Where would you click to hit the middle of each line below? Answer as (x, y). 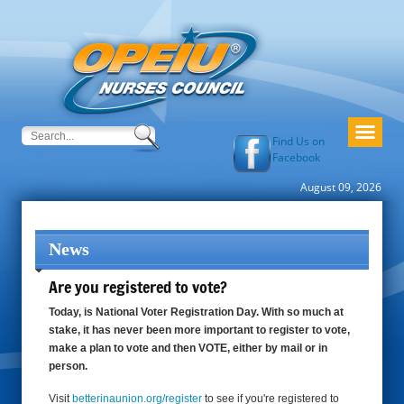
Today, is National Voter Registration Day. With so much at (196, 312)
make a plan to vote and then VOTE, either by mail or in (188, 348)
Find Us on (298, 141)
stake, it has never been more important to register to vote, (199, 330)
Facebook (296, 157)
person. (68, 366)
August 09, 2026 (341, 187)
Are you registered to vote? (138, 287)
